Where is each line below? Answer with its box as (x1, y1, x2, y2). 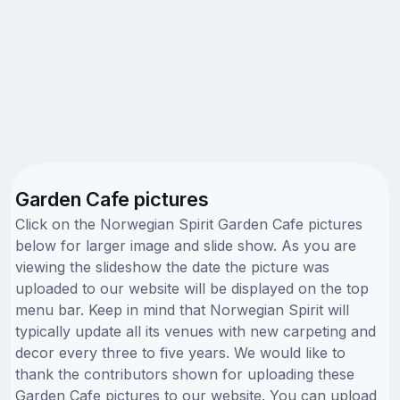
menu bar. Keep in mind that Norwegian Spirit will (15, 300, 349, 319)
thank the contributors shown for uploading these (15, 364, 354, 383)
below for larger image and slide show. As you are (15, 236, 356, 254)
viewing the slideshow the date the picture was (15, 257, 329, 276)
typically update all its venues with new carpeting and (15, 321, 376, 340)
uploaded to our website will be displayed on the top (15, 279, 369, 297)
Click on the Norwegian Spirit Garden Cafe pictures (15, 214, 362, 233)
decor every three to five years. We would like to (15, 343, 346, 362)
